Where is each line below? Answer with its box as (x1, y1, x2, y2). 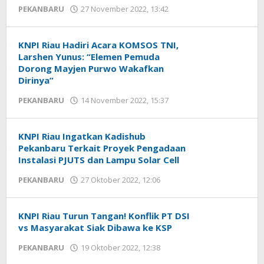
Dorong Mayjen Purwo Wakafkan (18, 62, 164, 74)
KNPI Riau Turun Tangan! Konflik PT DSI (18, 210, 190, 222)
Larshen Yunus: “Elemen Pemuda (18, 51, 160, 62)
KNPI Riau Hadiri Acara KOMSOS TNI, (18, 39, 179, 51)
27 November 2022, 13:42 (81, 4, 169, 14)
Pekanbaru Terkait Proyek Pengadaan (18, 142, 186, 154)
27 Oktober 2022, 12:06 (81, 174, 160, 185)
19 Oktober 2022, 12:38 (81, 242, 160, 253)
